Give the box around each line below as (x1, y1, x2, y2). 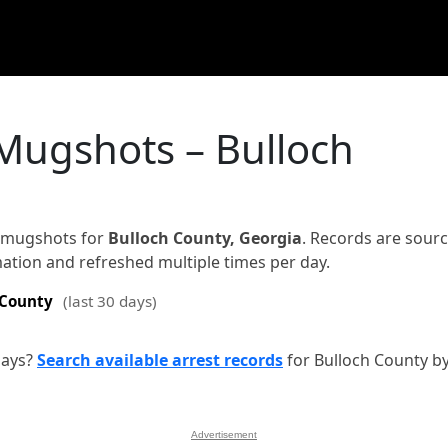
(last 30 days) (63, 291, 157, 311)
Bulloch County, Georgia (108, 227, 302, 249)
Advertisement (191, 429, 257, 440)
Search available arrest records (37, 349, 283, 371)
